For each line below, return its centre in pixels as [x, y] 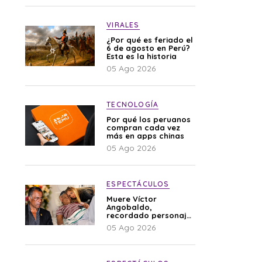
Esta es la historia [142, 56]
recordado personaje [149, 215]
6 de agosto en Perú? [149, 48]
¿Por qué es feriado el [150, 40]
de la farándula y [141, 223]
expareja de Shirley [144, 232]
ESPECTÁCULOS [138, 184]
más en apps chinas [146, 136]
